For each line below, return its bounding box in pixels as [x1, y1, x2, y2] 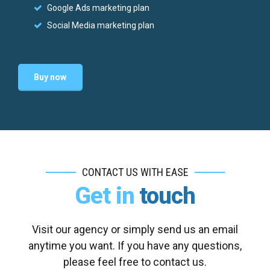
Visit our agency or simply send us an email [32, 223, 238, 236]
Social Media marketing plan [47, 20, 155, 30]
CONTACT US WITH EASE [81, 166, 189, 179]
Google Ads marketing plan [47, 3, 150, 13]
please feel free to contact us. [63, 256, 207, 269]
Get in [75, 181, 134, 209]
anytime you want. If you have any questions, [28, 239, 242, 253]
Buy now [34, 72, 67, 83]
